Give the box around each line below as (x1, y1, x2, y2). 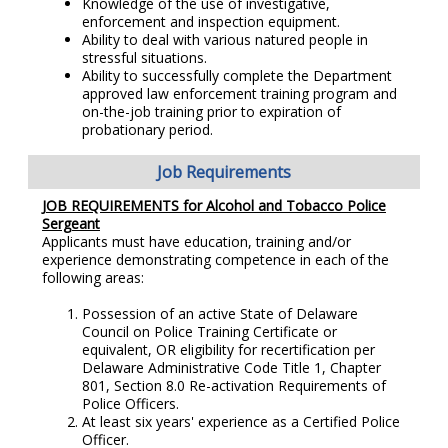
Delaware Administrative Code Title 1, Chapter (82, 358, 381, 378)
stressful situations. (82, 48, 207, 68)
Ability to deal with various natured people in (82, 30, 368, 50)
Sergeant (42, 214, 100, 234)
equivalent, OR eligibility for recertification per (82, 340, 375, 360)
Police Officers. (82, 394, 179, 414)
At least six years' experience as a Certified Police (82, 412, 400, 432)
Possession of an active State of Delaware (82, 304, 358, 324)
